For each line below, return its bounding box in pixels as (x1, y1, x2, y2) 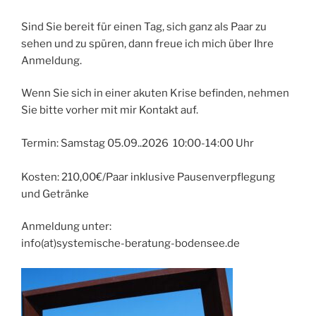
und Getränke (21, 187, 89, 200)
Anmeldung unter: (21, 220, 111, 233)
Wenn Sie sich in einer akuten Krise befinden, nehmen (21, 87, 289, 100)
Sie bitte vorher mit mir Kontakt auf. (21, 104, 198, 117)
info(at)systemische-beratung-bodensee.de (21, 237, 240, 250)
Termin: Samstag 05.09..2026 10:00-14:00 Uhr (21, 136, 256, 150)
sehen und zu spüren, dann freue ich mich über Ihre (21, 37, 274, 50)
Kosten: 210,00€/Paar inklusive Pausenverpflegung (21, 170, 275, 183)
